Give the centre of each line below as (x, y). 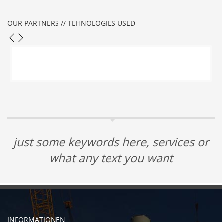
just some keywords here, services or (111, 142)
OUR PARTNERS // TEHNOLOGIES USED (71, 23)
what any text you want (111, 158)
